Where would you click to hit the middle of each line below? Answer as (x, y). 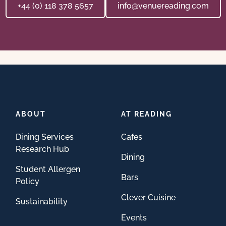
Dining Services (44, 137)
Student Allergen (48, 169)
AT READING (146, 114)
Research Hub (42, 149)
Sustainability (41, 202)
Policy (27, 181)
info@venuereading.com (163, 6)
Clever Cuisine (148, 197)
